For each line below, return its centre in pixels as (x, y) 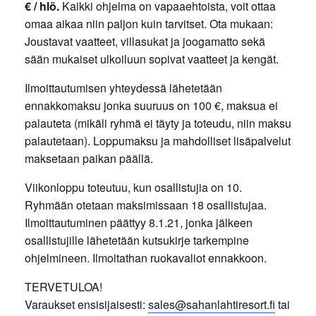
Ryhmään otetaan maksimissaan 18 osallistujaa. (146, 205)
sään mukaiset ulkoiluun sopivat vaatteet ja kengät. (152, 59)
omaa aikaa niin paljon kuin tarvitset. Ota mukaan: (149, 23)
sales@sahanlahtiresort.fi (212, 304)
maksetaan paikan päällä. (89, 158)
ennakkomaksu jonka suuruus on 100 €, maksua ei (151, 105)
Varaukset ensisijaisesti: (86, 304)
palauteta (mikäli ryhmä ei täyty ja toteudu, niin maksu (158, 123)
